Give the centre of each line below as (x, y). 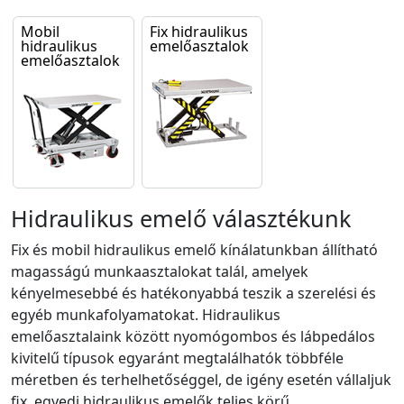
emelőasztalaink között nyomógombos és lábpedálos (193, 336)
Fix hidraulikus (198, 32)
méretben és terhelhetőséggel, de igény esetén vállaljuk (201, 379)
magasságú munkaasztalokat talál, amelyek (160, 271)
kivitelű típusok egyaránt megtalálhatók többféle (177, 358)
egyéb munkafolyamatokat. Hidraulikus (146, 314)
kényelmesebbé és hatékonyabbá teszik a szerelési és (193, 293)
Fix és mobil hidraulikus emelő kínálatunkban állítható (194, 249)
